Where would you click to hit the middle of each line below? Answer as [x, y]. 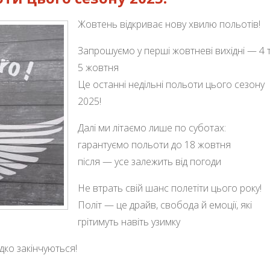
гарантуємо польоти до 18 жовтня [154, 144]
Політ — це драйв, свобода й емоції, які [165, 205]
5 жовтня [98, 67]
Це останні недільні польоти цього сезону [171, 84]
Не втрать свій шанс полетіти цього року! [170, 188]
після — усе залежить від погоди [149, 161]
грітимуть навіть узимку [129, 221]
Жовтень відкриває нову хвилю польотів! [169, 24]
